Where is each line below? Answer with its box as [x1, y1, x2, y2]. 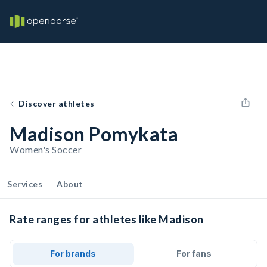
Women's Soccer [10, 144, 82, 155]
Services [7, 179, 42, 189]
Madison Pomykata [10, 122, 178, 145]
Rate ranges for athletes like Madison [10, 213, 204, 226]
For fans [176, 249, 212, 259]
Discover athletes [18, 98, 95, 108]
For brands [50, 249, 97, 259]
